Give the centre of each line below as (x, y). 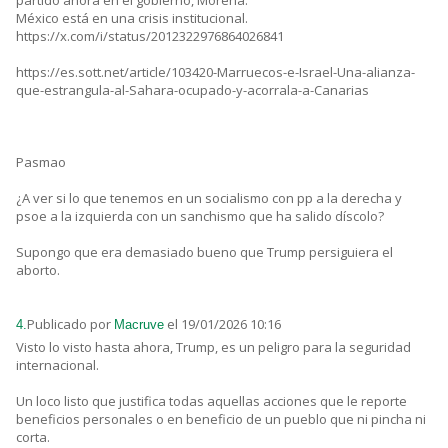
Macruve (139, 325)
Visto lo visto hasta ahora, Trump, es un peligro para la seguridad (213, 347)
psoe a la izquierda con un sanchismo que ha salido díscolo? (200, 216)
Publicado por (70, 324)
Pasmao (41, 162)
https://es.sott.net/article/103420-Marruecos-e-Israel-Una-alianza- (215, 72)
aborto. (38, 270)
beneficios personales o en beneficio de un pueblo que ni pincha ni (221, 419)
